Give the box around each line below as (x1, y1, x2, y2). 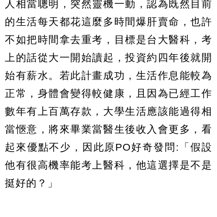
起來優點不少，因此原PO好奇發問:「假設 (5, 141, 212, 153)
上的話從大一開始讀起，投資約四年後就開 (5, 52, 212, 63)
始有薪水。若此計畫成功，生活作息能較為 (5, 70, 212, 81)
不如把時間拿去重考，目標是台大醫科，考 (5, 34, 212, 46)
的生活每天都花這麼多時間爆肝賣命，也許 (5, 16, 212, 28)
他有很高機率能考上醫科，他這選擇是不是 (5, 159, 212, 171)
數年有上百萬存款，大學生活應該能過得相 (5, 106, 212, 117)
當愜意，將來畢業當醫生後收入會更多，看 (5, 124, 212, 135)
